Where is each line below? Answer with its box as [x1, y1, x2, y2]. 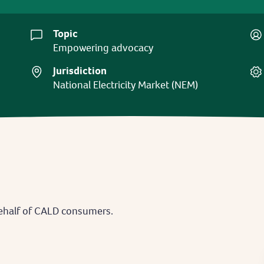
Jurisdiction [53, 64, 107, 77]
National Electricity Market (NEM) [53, 78, 199, 91]
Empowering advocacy [53, 41, 154, 54]
